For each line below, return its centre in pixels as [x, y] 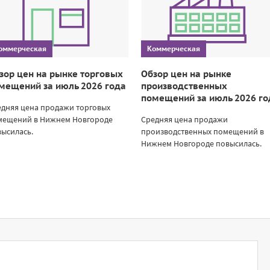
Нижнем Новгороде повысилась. [201, 143]
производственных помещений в [202, 131]
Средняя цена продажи [184, 119]
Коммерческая [173, 48]
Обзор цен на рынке [186, 74]
